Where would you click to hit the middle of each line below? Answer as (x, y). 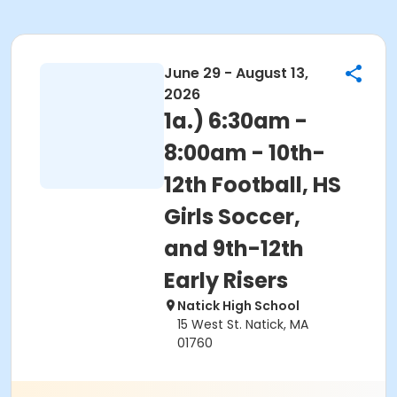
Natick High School (238, 306)
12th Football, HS (253, 185)
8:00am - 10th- (245, 153)
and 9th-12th (234, 249)
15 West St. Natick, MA (243, 324)
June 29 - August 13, (236, 73)
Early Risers (226, 280)
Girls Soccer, (232, 217)
